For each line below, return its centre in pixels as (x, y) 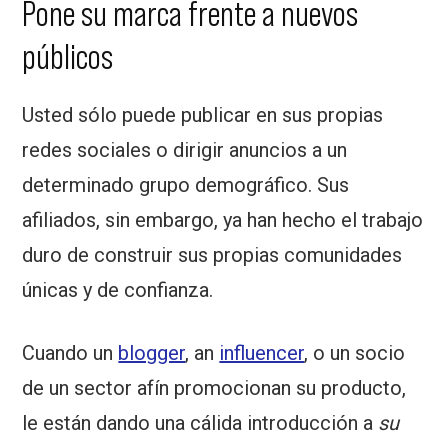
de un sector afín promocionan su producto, (214, 388)
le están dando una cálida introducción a (200, 423)
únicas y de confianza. (118, 290)
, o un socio (355, 353)
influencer (262, 353)
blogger (152, 353)
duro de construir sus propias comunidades (212, 255)
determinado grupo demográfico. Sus (186, 185)
